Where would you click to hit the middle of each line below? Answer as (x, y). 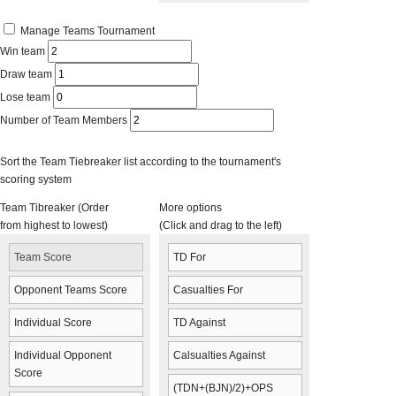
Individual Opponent (63, 355)
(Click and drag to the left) (221, 225)
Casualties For (208, 290)
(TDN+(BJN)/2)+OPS (223, 388)
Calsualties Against (219, 355)
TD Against (199, 323)
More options (190, 208)
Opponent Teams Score (71, 290)
